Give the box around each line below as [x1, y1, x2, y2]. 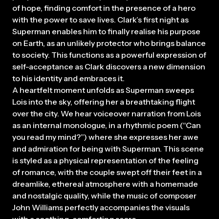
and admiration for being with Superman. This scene [12, 143, 204, 153]
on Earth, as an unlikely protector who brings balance [12, 38, 206, 48]
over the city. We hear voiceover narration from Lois [12, 108, 201, 118]
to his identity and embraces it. [12, 73, 125, 83]
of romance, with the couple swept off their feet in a [12, 167, 202, 177]
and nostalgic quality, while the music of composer [12, 190, 197, 200]
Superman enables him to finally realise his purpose [12, 26, 200, 36]
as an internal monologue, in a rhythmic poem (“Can [12, 120, 201, 130]
